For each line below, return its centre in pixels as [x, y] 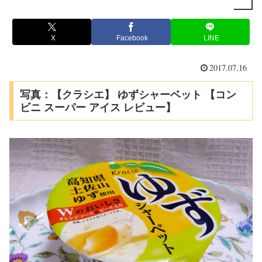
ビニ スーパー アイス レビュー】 [98, 107]
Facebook [132, 38]
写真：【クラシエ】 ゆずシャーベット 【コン [128, 94]
